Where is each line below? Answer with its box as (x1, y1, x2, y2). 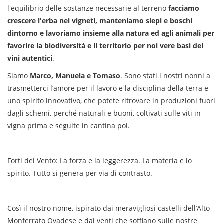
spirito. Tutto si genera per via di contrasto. (7, 168, 152, 178)
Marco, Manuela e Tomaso (30, 71, 120, 80)
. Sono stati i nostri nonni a (120, 71, 210, 80)
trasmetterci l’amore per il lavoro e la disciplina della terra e (7, 83, 208, 93)
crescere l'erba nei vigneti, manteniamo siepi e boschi (7, 16, 192, 25)
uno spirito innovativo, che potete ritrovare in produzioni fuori (7, 96, 215, 105)
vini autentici (7, 53, 52, 63)
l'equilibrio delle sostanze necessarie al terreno (7, 3, 168, 13)
